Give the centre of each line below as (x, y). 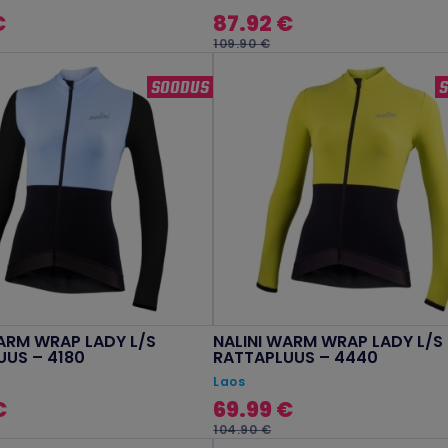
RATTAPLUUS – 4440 (296, 358)
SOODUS (180, 86)
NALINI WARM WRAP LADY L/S (328, 342)
